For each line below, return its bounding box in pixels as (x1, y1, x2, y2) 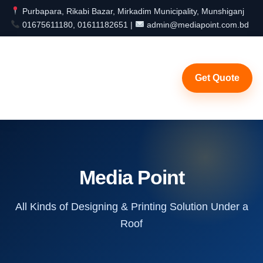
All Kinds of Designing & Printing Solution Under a (15, 201, 248, 213)
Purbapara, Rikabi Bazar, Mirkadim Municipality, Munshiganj (19, 6, 244, 16)
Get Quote (195, 73, 240, 83)
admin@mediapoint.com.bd (144, 20, 249, 29)
